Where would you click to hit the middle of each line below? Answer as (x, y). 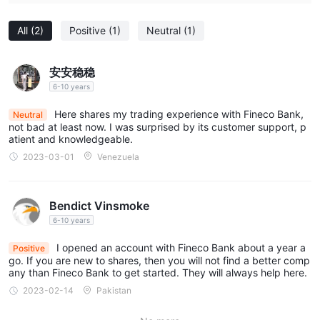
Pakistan (114, 291)
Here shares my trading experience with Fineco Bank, (177, 114)
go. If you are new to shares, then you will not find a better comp (159, 261)
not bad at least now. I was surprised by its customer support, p (157, 126)
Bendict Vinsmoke (99, 206)
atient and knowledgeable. (71, 139)
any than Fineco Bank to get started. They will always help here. (158, 273)
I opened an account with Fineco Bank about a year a (180, 248)
